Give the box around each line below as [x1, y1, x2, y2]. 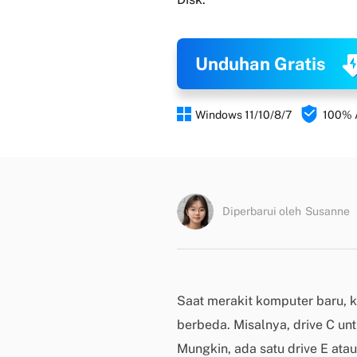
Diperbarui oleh [222, 205, 301, 218]
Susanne [305, 205, 350, 218]
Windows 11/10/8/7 [195, 108, 292, 121]
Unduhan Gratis [195, 53, 326, 74]
